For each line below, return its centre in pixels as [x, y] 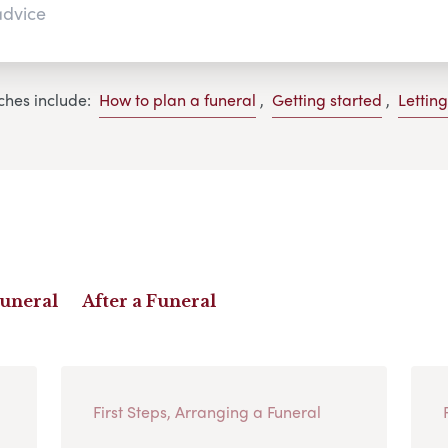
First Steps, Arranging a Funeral [206, 411]
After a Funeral [148, 300]
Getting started [326, 100]
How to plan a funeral [177, 100]
